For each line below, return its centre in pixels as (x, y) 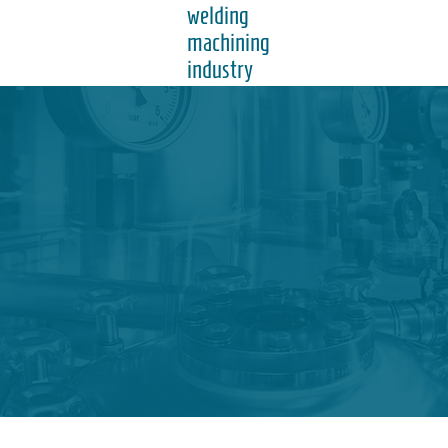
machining (228, 42)
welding (218, 15)
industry (220, 69)
